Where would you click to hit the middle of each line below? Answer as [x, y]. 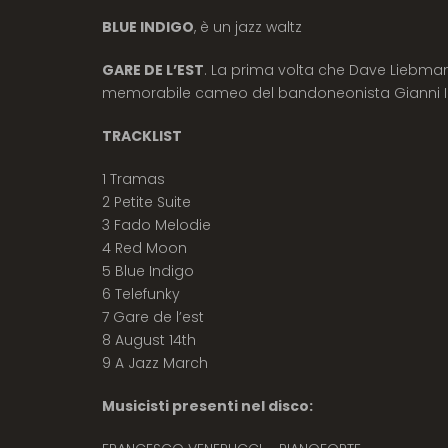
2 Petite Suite [146, 201]
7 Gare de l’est [153, 316]
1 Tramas [133, 178]
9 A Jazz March [155, 362]
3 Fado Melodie [156, 224]
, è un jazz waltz [248, 26]
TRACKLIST [142, 135]
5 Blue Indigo [148, 270]
